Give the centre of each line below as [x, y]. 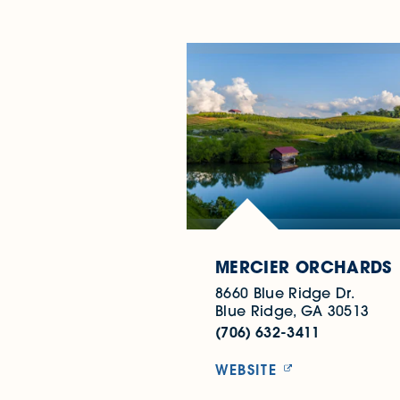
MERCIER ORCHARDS [304, 267]
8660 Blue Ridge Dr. [285, 292]
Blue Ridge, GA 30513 [292, 310]
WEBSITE [246, 369]
